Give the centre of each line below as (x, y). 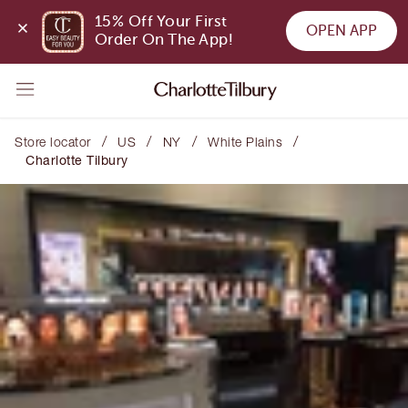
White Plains (245, 142)
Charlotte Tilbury (77, 160)
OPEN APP (341, 31)
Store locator (53, 142)
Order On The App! (164, 40)
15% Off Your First (161, 22)
